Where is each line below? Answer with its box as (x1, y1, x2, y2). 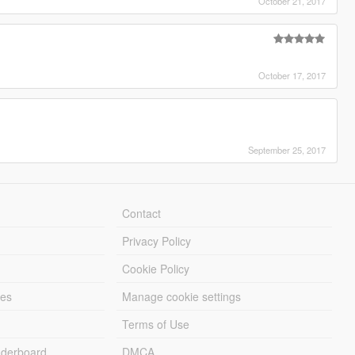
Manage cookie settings (122, 288, 242, 304)
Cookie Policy (122, 260, 190, 277)
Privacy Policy (122, 232, 192, 249)
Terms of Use (122, 315, 190, 332)
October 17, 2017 (258, 68, 326, 82)
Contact (122, 204, 162, 221)
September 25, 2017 (248, 143, 326, 156)
